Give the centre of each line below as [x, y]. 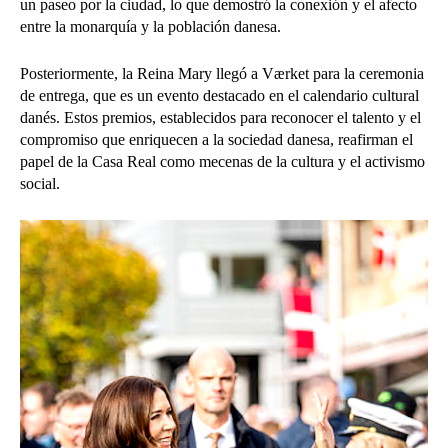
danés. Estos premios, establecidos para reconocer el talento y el [220, 117]
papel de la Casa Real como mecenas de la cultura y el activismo [222, 161]
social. [40, 183]
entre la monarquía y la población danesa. [150, 26]
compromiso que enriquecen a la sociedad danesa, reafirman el [216, 139]
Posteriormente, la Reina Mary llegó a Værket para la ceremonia [222, 73]
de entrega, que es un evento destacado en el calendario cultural [219, 95]
